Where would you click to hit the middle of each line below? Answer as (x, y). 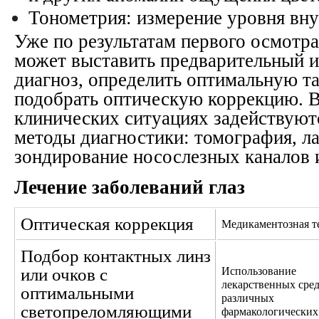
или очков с (64, 274)
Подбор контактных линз (116, 256)
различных (248, 298)
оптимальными (77, 293)
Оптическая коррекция (107, 224)
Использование (259, 271)
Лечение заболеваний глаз (130, 187)
